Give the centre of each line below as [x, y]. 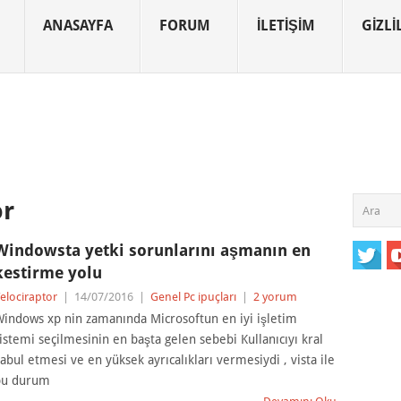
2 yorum [275, 297]
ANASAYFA [78, 26]
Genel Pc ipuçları [193, 297]
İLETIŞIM [286, 26]
